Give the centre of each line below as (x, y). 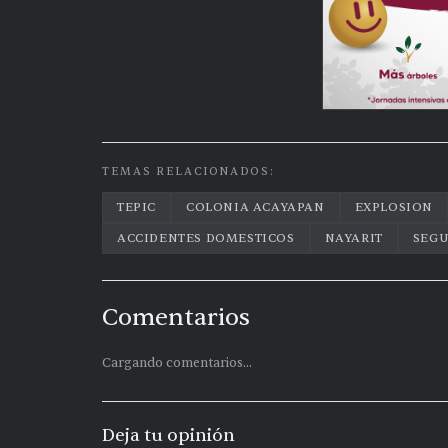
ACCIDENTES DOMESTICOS (206, 238)
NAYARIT (353, 238)
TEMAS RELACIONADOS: (188, 171)
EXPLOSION (394, 207)
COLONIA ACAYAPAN (255, 207)
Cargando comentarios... (177, 363)
